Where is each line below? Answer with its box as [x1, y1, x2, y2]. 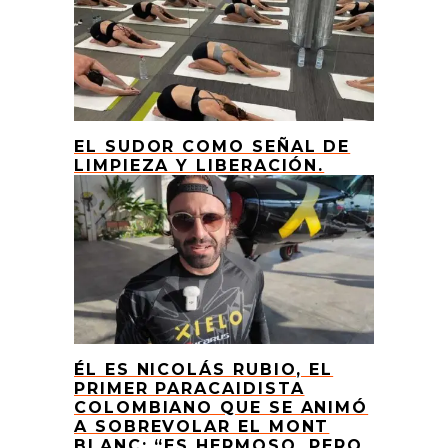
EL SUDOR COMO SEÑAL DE [74, 136, 351, 156]
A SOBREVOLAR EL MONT [74, 416, 330, 436]
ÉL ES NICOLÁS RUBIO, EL [74, 359, 334, 379]
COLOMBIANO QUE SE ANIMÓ [74, 397, 369, 417]
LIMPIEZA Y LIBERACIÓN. [74, 155, 325, 175]
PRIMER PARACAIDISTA [74, 378, 305, 398]
